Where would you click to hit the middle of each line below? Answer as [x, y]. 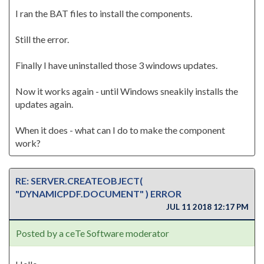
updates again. [44, 104]
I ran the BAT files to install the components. [104, 13]
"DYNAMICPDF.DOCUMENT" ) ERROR [98, 194]
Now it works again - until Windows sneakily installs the [127, 91]
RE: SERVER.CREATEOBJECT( [79, 181]
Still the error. [42, 39]
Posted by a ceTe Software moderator [93, 233]
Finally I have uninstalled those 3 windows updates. [116, 65]
